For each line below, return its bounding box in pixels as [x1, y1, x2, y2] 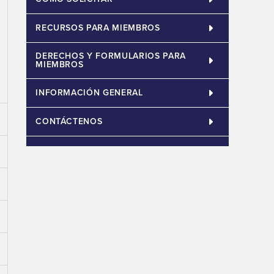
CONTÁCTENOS [35, 116, 103, 127]
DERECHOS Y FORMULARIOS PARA [35, 50, 186, 61]
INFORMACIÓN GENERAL [35, 87, 143, 98]
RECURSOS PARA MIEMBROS [35, 22, 160, 33]
